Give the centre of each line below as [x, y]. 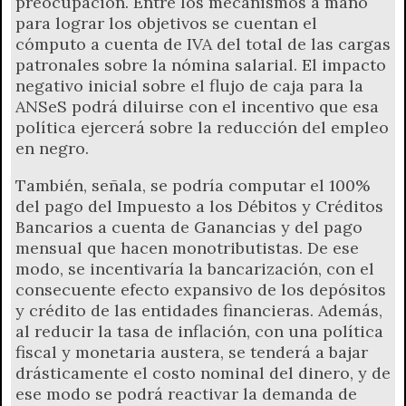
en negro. [52, 148]
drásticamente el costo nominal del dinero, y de [203, 372]
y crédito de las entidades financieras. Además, [199, 310]
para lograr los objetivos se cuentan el [166, 23]
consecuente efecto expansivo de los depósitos [201, 289]
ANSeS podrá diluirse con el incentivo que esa [197, 106]
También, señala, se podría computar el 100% [193, 185]
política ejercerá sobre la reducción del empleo [202, 127]
